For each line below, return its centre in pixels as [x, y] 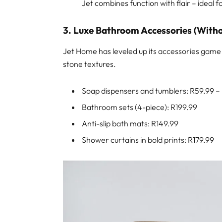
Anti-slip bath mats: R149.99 [130, 123]
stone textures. [90, 64]
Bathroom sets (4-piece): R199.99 [140, 107]
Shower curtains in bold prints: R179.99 [148, 139]
